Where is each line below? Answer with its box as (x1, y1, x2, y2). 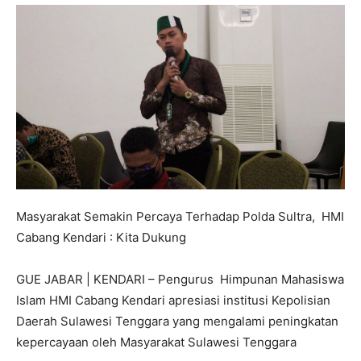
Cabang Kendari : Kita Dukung (16, 230, 186, 246)
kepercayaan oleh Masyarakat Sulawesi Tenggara (16, 334, 300, 351)
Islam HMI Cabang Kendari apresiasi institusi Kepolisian (16, 293, 330, 309)
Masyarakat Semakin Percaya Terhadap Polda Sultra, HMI (16, 209, 344, 225)
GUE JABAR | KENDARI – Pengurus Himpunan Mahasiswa (16, 272, 344, 288)
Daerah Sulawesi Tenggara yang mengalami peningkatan (16, 313, 338, 330)
